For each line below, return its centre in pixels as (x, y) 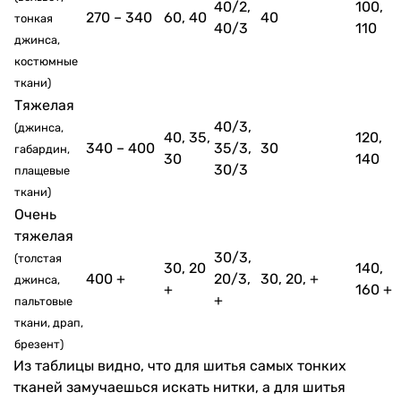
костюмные (46, 61)
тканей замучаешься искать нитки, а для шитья (179, 387)
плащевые (42, 171)
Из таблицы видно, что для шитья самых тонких (180, 366)
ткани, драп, (49, 323)
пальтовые (43, 301)
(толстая (38, 258)
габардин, (42, 149)
